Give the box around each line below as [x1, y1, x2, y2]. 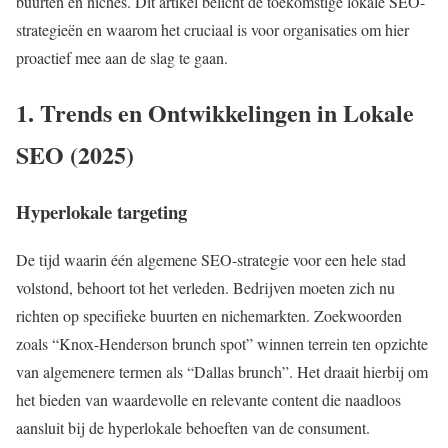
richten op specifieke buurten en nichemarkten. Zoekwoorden [16, 305, 402, 327]
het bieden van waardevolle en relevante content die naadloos [16, 389, 401, 411]
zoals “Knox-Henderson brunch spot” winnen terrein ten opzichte [16, 333, 428, 355]
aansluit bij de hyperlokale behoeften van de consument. [16, 417, 370, 439]
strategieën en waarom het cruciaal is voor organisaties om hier [16, 18, 409, 40]
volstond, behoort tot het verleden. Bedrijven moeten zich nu [16, 277, 395, 299]
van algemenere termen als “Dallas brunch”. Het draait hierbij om [16, 361, 428, 383]
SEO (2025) [16, 136, 134, 172]
